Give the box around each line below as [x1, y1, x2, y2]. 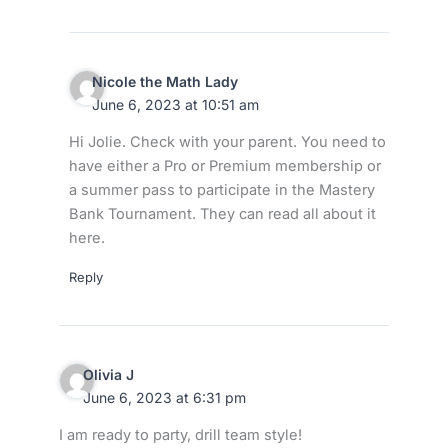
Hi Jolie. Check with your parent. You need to [68, 133, 386, 152]
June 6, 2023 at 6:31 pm [82, 388, 246, 406]
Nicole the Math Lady [92, 72, 239, 90]
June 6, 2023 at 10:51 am [92, 95, 260, 113]
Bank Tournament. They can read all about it [68, 205, 376, 224]
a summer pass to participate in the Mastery [68, 181, 375, 200]
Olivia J [82, 365, 134, 383]
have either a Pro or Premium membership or [68, 157, 381, 176]
